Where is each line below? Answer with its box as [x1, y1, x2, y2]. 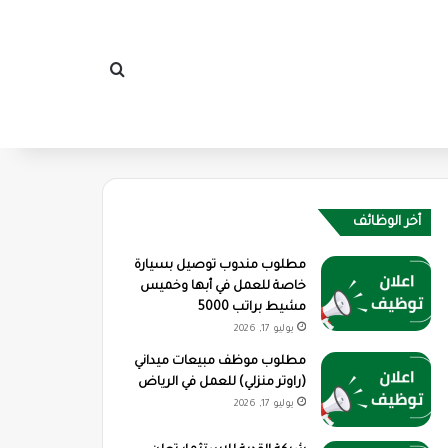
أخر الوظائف [352, 215, 421, 230]
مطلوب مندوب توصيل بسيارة [133, 259, 306, 273]
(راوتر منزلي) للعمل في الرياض [137, 376, 306, 390]
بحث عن [56, 65, 111, 81]
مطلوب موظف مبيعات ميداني [133, 355, 306, 369]
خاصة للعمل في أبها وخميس [139, 280, 306, 294]
